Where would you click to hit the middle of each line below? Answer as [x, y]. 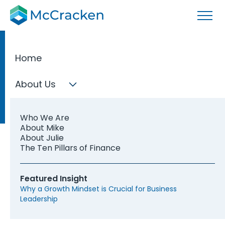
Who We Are [45, 118]
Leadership [39, 199]
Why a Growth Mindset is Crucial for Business [98, 189]
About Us [35, 84]
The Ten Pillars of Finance [70, 148]
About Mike [42, 128]
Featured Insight [54, 179]
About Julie [42, 138]
